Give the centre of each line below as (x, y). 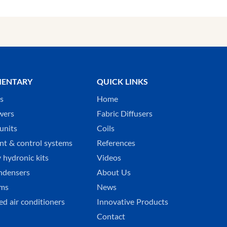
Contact (111, 217)
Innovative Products (133, 202)
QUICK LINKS (123, 82)
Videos (109, 158)
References (116, 143)
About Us (114, 173)
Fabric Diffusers (125, 114)
